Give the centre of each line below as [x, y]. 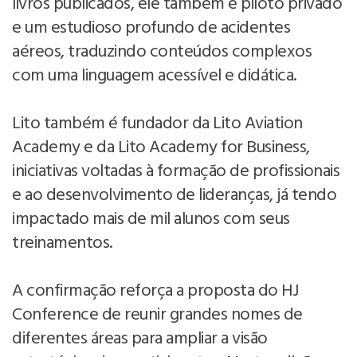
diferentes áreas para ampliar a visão [140, 339]
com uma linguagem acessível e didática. [154, 76]
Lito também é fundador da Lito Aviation [157, 124]
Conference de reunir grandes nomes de [157, 315]
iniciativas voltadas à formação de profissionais [176, 171]
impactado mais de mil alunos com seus [151, 219]
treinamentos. [62, 243]
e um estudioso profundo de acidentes [151, 28]
